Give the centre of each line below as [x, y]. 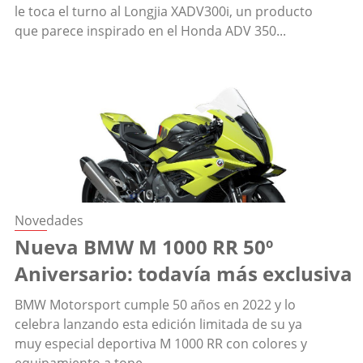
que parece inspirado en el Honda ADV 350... [150, 31]
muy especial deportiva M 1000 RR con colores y [161, 344]
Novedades [49, 221]
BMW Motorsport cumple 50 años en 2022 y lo [155, 305]
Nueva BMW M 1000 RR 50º [144, 247]
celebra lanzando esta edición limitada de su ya [158, 325]
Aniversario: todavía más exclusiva [184, 274]
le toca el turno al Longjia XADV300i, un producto [164, 12]
